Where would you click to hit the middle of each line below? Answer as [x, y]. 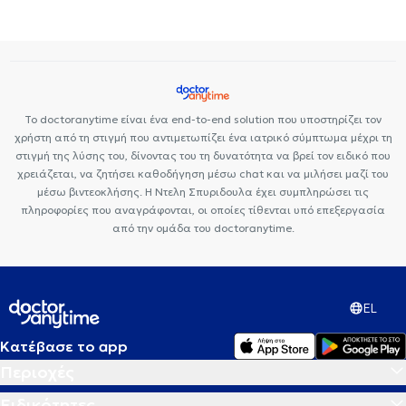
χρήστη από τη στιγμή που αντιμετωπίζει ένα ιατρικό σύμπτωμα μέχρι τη [203, 137]
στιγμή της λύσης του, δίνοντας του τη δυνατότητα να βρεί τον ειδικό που [203, 155]
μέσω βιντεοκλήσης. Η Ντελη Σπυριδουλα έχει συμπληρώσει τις [203, 192]
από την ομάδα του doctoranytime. [203, 228]
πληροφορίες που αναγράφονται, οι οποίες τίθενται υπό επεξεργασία [203, 210]
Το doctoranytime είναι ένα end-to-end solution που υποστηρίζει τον [203, 119]
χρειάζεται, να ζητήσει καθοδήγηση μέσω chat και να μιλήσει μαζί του [203, 174]
